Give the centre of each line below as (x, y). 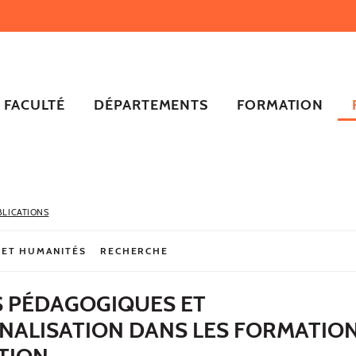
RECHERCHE (134, 250)
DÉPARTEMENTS (151, 104)
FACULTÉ (35, 104)
